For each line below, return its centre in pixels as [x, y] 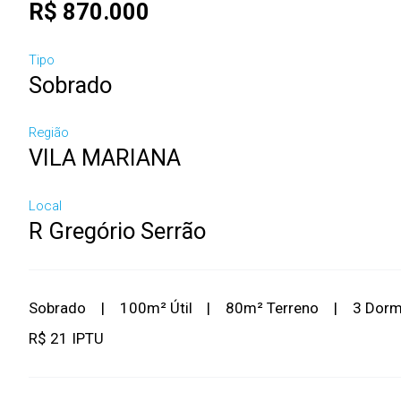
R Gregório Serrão [117, 230]
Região [49, 133]
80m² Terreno [272, 308]
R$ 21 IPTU [66, 338]
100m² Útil [156, 308]
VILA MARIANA [105, 158]
